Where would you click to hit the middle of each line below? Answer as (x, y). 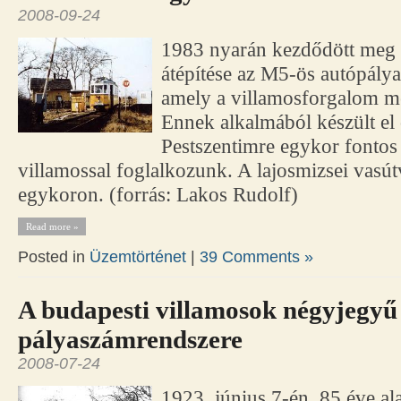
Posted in (54, 257)
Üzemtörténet (138, 257)
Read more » (52, 227)
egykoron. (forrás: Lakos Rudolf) (158, 195)
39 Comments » (256, 257)
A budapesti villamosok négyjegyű (208, 310)
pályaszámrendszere (130, 340)
